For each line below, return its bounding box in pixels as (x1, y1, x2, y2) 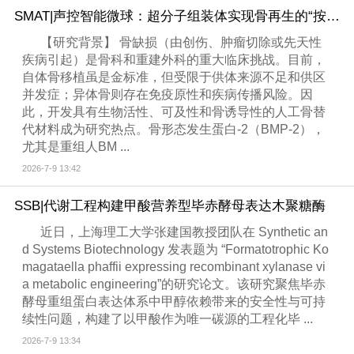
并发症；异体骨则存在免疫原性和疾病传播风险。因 (22, 87, 314, 101)
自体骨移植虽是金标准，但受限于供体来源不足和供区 (22, 70, 326, 84)
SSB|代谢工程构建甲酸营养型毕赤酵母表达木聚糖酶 (13, 198, 326, 213)
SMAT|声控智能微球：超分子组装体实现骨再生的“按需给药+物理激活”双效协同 (326, 8, 340, 24)
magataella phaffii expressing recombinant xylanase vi (22, 259, 326, 273)
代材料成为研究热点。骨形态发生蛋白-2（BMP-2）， (22, 122, 326, 136)
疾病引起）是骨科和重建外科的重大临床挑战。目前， (22, 52, 326, 66)
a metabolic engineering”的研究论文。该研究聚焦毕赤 (22, 277, 326, 291)
